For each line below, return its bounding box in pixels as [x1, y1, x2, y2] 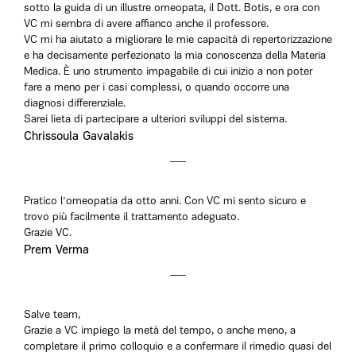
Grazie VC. [24, 227, 72, 239]
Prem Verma [24, 244, 89, 257]
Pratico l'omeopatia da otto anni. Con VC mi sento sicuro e [24, 195, 306, 207]
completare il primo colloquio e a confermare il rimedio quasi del [24, 341, 331, 353]
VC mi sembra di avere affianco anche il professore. [24, 18, 269, 30]
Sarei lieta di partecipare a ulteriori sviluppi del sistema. [24, 114, 287, 126]
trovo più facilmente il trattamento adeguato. [24, 211, 239, 223]
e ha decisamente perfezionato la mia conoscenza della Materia [24, 50, 326, 62]
